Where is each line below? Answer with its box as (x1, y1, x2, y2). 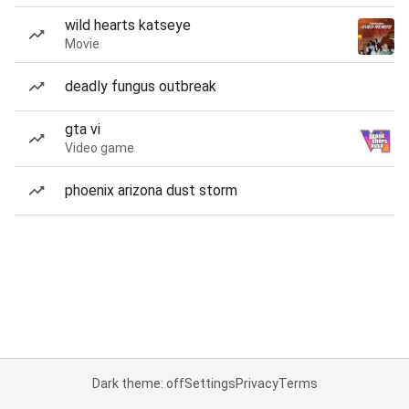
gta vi (65, 121, 100, 138)
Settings (184, 376, 236, 391)
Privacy (235, 376, 278, 391)
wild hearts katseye (65, 16, 191, 34)
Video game (65, 141, 134, 155)
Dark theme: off (91, 376, 184, 391)
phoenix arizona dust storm (65, 182, 237, 199)
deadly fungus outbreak (65, 78, 216, 95)
